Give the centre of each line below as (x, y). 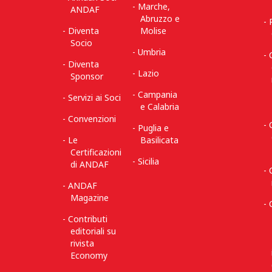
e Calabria (160, 107)
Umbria (152, 52)
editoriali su (93, 231)
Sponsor (87, 76)
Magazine (90, 198)
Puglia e (154, 128)
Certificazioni (96, 152)
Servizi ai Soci (95, 97)
